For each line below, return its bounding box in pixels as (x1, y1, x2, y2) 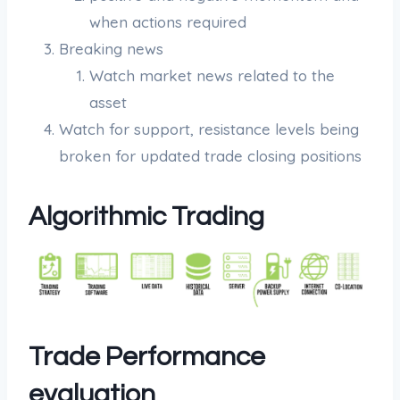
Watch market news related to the (89, 66, 335, 85)
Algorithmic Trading (29, 203, 264, 230)
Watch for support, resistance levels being (59, 120, 359, 138)
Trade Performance (29, 342, 265, 371)
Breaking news (59, 39, 163, 58)
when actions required (89, 12, 246, 31)
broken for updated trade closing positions (59, 146, 362, 165)
